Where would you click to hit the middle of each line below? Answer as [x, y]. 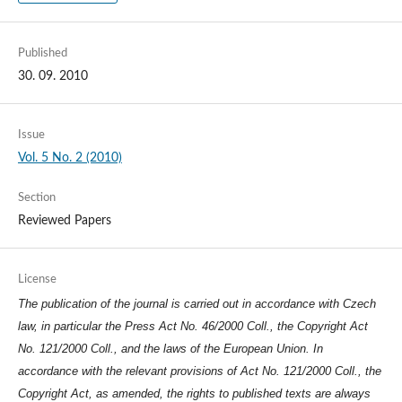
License [37, 280]
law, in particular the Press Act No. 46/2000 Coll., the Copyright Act [192, 327]
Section [36, 198]
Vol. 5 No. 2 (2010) [70, 158]
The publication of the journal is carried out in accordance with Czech [197, 304]
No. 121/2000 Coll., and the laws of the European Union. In [170, 349]
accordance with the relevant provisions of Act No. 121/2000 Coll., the [199, 371]
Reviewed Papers [64, 221]
